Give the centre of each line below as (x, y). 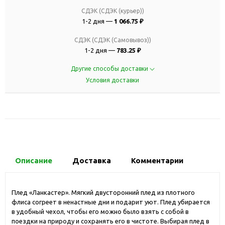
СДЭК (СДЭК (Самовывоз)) (113, 40)
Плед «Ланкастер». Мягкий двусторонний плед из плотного (103, 192)
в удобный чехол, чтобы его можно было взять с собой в (100, 211)
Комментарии (157, 160)
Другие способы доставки (110, 68)
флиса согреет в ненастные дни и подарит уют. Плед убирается (111, 202)
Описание (34, 160)
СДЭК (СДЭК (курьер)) (113, 11)
